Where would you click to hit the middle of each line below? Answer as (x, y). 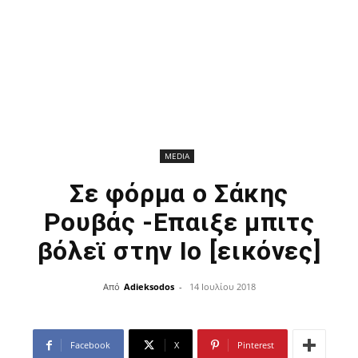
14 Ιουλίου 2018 (222, 286)
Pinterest (255, 345)
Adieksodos (149, 286)
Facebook (90, 345)
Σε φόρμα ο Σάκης (179, 193)
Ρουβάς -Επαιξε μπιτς (179, 222)
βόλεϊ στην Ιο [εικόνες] (179, 251)
